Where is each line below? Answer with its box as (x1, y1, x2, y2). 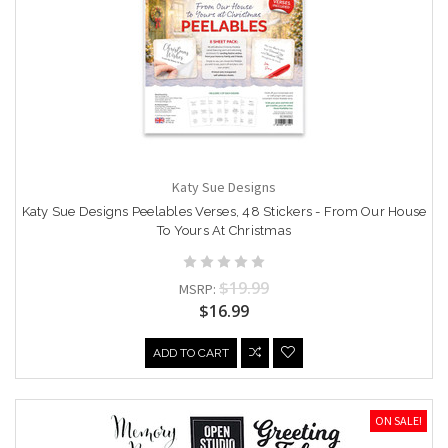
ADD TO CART (153, 345, 229, 360)
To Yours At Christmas (156, 222, 292, 238)
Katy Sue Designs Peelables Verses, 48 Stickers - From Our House (21, 203, 427, 219)
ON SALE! (375, 412, 422, 428)
